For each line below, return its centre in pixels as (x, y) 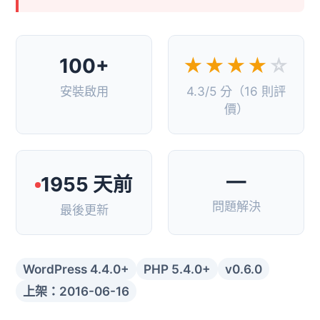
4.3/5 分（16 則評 (236, 91)
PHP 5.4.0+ (177, 269)
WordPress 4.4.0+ (76, 269)
